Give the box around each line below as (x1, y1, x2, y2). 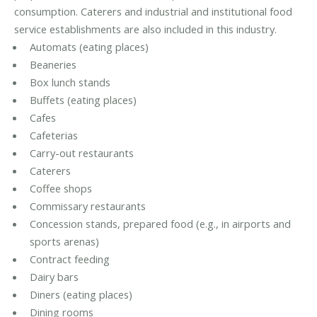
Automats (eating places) (29, 40, 149, 54)
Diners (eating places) (29, 287, 132, 302)
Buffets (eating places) (29, 93, 137, 108)
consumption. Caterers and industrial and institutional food (14, 4, 292, 19)
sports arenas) (29, 234, 99, 249)
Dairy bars (29, 270, 79, 284)
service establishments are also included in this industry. (14, 22, 277, 37)
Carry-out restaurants (29, 146, 134, 161)
